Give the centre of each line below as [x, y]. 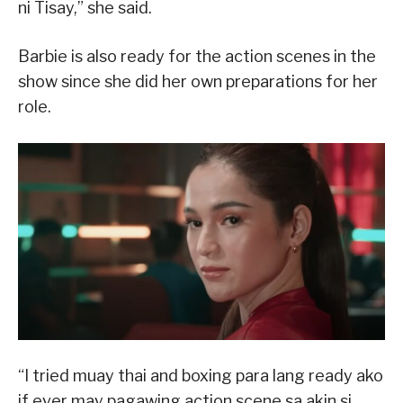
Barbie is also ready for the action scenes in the [197, 57]
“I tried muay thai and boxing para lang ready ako [201, 375]
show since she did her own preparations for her [198, 82]
